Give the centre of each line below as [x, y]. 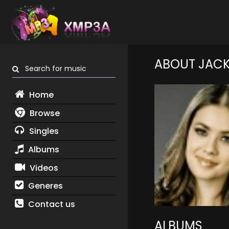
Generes [44, 186]
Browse [43, 113]
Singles [43, 131]
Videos [43, 168]
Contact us [50, 204]
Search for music [53, 69]
